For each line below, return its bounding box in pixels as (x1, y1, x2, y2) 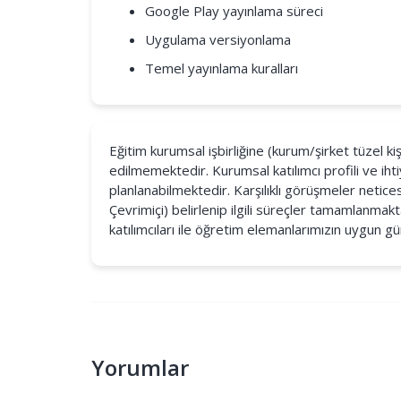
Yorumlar (91, 353, 189, 382)
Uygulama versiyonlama (145, 30, 291, 48)
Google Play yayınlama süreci (145, 2, 323, 20)
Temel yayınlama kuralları (145, 59, 298, 77)
